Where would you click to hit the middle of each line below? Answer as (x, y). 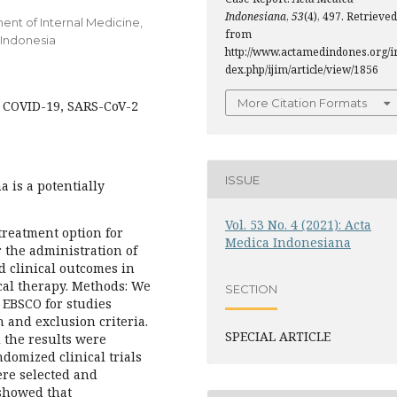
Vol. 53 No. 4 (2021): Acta (298, 225)
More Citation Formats (302, 103)
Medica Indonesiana (288, 242)
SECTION (251, 288)
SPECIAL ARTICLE (278, 336)
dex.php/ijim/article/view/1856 (302, 70)
